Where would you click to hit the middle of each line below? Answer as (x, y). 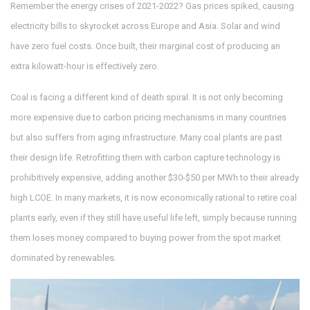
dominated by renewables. (63, 258)
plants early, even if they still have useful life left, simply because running (154, 218)
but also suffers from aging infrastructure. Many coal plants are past (146, 138)
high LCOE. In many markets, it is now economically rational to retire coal (154, 198)
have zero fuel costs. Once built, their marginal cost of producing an (145, 46)
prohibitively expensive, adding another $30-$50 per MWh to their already (155, 178)
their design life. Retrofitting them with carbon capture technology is (145, 158)
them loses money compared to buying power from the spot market (146, 238)
